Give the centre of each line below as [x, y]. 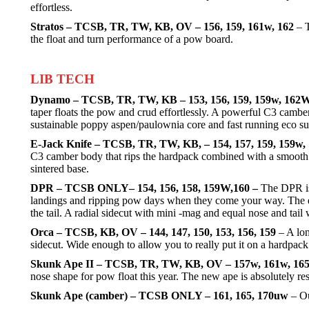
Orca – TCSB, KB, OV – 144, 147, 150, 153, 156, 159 [153, 232]
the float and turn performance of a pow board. [132, 39]
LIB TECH [62, 79]
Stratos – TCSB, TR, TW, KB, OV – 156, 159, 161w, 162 [162, 27]
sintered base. [60, 169]
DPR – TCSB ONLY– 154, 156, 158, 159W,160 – [146, 188]
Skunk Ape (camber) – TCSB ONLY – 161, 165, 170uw [159, 296]
